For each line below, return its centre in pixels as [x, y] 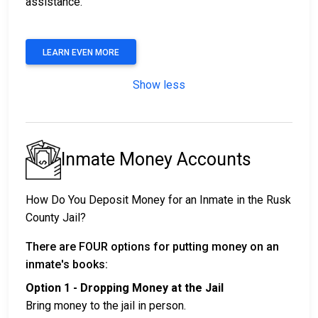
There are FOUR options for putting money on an [152, 246]
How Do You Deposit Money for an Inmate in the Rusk [158, 199]
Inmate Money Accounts [156, 159]
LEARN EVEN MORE [81, 53]
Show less [159, 85]
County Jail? [56, 217]
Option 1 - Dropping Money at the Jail [125, 287]
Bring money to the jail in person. [107, 305]
